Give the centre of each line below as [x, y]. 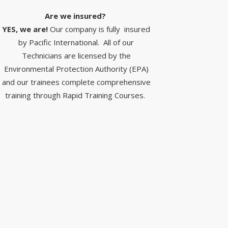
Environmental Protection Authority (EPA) [76, 69]
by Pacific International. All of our [76, 42]
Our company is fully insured [99, 29]
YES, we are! [25, 29]
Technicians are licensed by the [76, 55]
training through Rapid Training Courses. [76, 95]
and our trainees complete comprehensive [76, 82]
